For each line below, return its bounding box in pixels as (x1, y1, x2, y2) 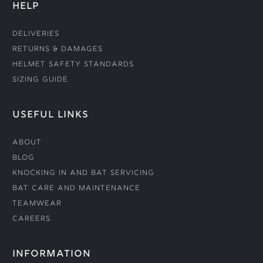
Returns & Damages (12, 45, 103, 55)
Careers (12, 214, 50, 225)
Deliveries (12, 29, 59, 40)
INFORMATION (12, 248, 91, 262)
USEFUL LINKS (12, 109, 89, 123)
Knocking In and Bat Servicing (12, 168, 154, 179)
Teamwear (12, 199, 62, 210)
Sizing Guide (12, 75, 68, 86)
